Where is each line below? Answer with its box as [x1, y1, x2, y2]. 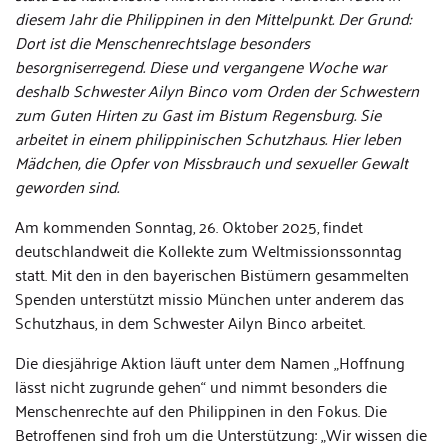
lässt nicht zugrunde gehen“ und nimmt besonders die [15, 372, 387, 400]
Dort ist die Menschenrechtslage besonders [15, 28, 310, 56]
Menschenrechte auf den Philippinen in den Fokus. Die [15, 396, 387, 424]
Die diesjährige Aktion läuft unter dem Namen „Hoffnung [15, 348, 405, 376]
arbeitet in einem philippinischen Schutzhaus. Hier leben [15, 124, 401, 152]
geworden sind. [15, 172, 123, 200]
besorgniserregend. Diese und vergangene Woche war [15, 52, 386, 80]
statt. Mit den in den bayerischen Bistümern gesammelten [15, 260, 409, 288]
